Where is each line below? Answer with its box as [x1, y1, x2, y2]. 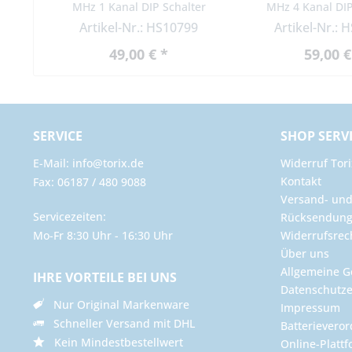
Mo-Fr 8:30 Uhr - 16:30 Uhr [33, 227, 173, 243]
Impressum [280, 299, 340, 315]
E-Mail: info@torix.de [33, 155, 144, 170]
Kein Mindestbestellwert [45, 334, 183, 350]
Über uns [280, 245, 329, 261]
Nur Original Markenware [44, 296, 189, 312]
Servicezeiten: [33, 208, 106, 224]
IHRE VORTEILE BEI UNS [33, 268, 177, 286]
